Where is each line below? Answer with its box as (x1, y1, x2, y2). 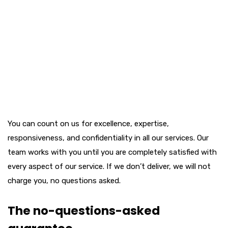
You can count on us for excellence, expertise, (8, 119, 169, 129)
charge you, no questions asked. (8, 176, 121, 186)
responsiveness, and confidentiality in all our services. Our (8, 133, 209, 143)
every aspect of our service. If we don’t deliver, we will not (8, 162, 211, 172)
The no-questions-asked (8, 203, 160, 219)
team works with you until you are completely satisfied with (8, 148, 217, 157)
